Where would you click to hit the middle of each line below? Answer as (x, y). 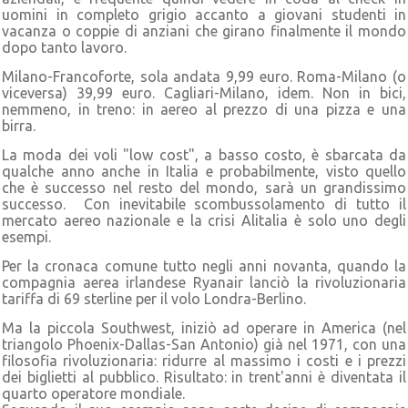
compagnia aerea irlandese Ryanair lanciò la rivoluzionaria (204, 282)
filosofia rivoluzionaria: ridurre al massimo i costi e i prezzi (204, 360)
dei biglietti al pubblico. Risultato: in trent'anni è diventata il (204, 377)
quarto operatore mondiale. (93, 393)
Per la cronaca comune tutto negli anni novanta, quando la (204, 265)
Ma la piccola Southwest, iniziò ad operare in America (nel (204, 327)
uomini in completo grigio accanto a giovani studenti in (204, 14)
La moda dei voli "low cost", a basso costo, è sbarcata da (204, 154)
